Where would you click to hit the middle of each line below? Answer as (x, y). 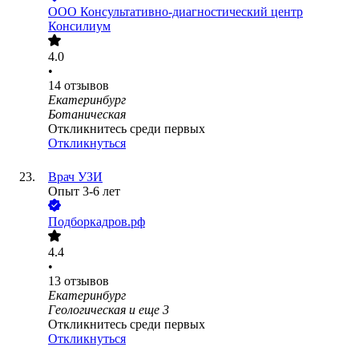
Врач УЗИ (75, 177)
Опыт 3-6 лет (84, 192)
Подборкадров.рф (97, 222)
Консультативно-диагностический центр (192, 12)
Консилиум (79, 26)
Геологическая (87, 310)
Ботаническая (87, 115)
